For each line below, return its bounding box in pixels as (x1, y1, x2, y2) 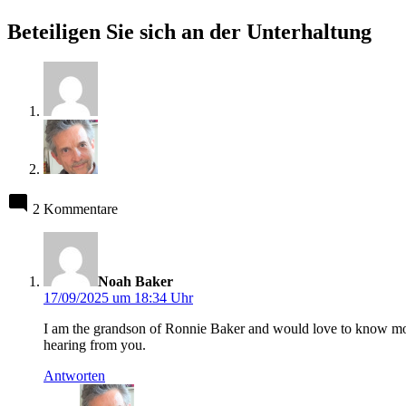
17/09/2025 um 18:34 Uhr (43, 290, 193, 306)
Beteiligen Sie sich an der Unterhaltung (7, 19, 372, 43)
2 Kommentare (33, 201, 118, 217)
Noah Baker (98, 274, 173, 290)
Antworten (43, 368, 105, 384)
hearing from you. (43, 337, 146, 353)
